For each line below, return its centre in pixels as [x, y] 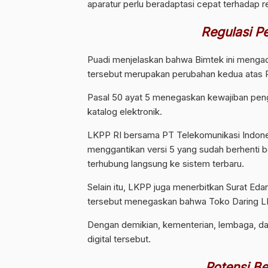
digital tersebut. [119, 239]
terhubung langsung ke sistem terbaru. [166, 164]
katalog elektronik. [125, 112]
